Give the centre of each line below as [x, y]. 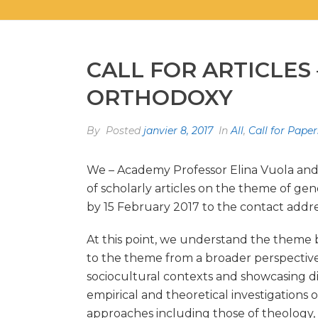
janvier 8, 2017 [178, 131]
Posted [123, 131]
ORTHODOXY [160, 98]
